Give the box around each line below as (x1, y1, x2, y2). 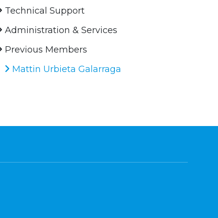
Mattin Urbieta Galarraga (10, 64, 122, 75)
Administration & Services (2, 25, 118, 36)
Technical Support (2, 5, 85, 17)
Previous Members (2, 44, 88, 55)
